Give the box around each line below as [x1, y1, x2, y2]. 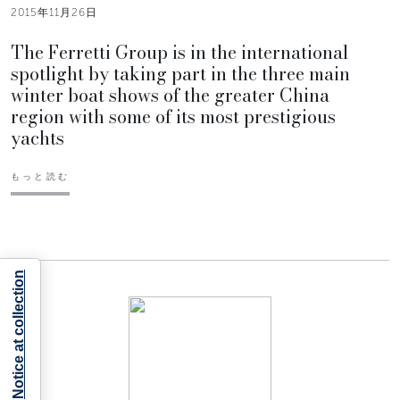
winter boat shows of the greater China [11, 81, 329, 110]
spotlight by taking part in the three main [11, 60, 350, 88]
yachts [11, 124, 64, 153]
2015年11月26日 [11, 6, 97, 20]
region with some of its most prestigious [11, 103, 336, 131]
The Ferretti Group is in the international [11, 38, 348, 67]
